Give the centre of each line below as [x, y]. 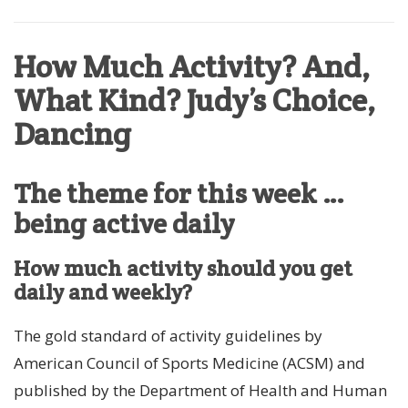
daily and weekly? [103, 292]
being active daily [124, 224]
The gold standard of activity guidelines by [168, 336]
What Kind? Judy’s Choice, [195, 101]
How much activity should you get [183, 269]
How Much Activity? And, [192, 67]
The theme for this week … [179, 194]
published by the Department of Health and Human [200, 391]
